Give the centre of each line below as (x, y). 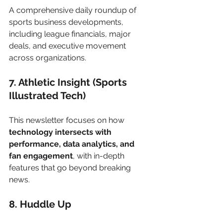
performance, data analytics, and (73, 144)
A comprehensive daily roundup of (74, 10)
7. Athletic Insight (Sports (69, 82)
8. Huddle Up (41, 204)
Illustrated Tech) (47, 95)
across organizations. (48, 57)
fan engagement (41, 156)
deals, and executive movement (68, 46)
